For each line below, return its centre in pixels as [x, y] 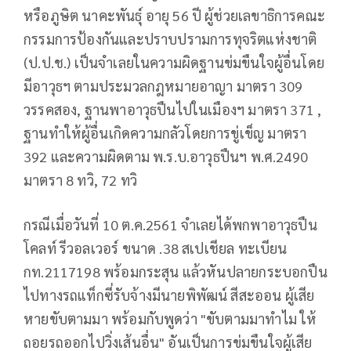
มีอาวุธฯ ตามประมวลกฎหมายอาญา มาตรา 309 [163, 85]
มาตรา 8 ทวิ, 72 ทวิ [81, 179]
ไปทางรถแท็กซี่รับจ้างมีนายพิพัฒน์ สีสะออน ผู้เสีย [169, 295]
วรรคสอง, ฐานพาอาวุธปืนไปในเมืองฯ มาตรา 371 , [173, 109]
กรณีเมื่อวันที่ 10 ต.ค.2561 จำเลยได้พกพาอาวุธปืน [170, 224]
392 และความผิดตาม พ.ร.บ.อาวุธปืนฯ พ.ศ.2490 [166, 156]
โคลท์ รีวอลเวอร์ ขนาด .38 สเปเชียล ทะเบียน [156, 248]
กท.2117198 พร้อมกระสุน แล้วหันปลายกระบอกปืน [175, 271]
